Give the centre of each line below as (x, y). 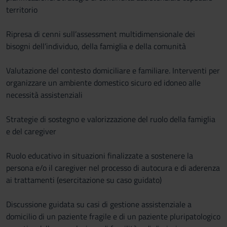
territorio (22, 10)
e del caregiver (31, 131)
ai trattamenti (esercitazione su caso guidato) (84, 180)
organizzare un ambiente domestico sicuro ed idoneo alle (103, 83)
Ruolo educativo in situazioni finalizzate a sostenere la (100, 156)
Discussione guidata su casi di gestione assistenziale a (99, 204)
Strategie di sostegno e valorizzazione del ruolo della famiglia (111, 119)
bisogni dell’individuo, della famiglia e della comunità (96, 46)
